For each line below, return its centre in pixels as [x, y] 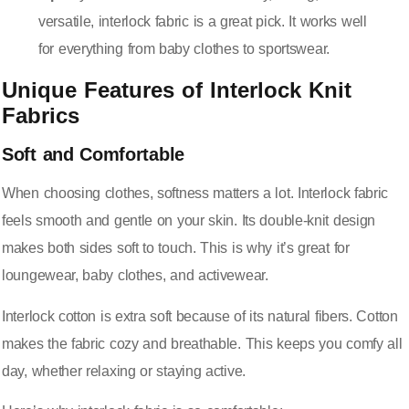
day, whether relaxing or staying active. [124, 371]
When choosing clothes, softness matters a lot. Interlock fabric [195, 194]
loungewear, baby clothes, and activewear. [135, 276]
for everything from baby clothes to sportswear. [184, 49]
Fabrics [41, 116]
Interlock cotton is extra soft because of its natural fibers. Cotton [200, 316]
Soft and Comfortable [93, 155]
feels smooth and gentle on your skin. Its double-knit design [189, 221]
